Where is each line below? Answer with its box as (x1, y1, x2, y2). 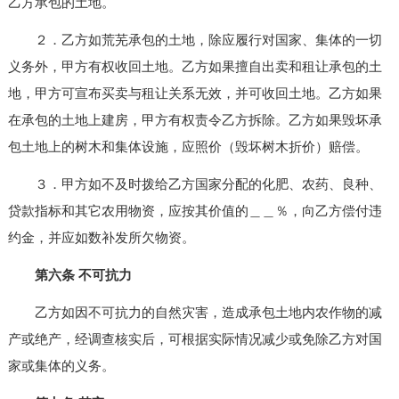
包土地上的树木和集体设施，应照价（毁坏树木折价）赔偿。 (7, 139, 369, 154)
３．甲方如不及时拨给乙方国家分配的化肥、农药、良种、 (7, 176, 382, 191)
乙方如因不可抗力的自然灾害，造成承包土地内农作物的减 (7, 305, 382, 320)
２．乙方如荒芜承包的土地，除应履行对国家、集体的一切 (7, 32, 382, 47)
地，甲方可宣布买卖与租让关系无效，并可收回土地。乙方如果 (7, 85, 382, 101)
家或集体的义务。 (7, 358, 115, 373)
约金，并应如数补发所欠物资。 (7, 230, 195, 245)
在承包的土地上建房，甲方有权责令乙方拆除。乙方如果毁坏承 (7, 112, 382, 127)
